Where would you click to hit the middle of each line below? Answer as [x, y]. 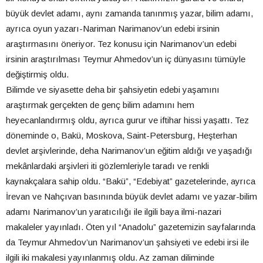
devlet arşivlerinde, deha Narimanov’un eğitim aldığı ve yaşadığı [129, 150]
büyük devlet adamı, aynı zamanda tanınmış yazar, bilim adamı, [129, 13]
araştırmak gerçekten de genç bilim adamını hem [100, 104]
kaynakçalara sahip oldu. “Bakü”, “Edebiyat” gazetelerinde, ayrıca [131, 181]
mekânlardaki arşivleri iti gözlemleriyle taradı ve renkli [107, 166]
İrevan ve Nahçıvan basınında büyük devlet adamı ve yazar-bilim [131, 196]
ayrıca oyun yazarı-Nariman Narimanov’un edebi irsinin [113, 28]
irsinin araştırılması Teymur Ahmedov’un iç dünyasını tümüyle [126, 59]
